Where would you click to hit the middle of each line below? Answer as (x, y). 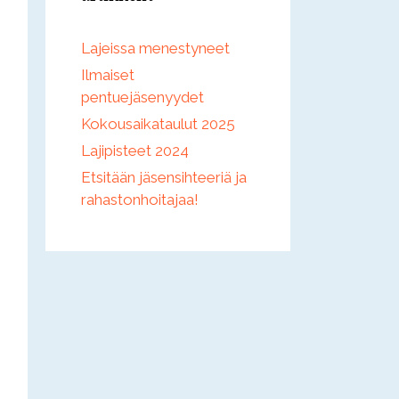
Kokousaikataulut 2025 (158, 124)
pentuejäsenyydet (142, 98)
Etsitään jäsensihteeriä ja (164, 178)
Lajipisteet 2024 (135, 151)
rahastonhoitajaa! (140, 200)
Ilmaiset (108, 75)
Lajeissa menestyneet (155, 49)
